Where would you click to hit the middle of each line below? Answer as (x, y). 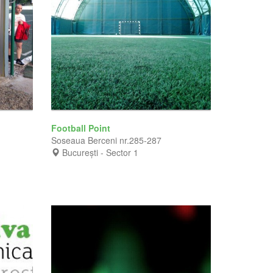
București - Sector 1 (100, 152)
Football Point (82, 128)
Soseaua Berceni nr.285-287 (106, 140)
